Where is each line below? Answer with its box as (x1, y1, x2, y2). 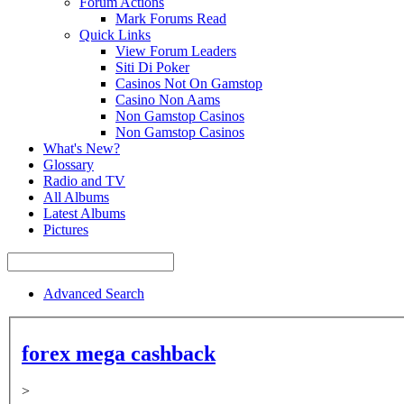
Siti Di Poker (115, 60, 189, 75)
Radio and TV (43, 173, 125, 188)
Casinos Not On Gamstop (115, 76, 262, 91)
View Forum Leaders (115, 43, 236, 59)
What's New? (43, 141, 120, 156)
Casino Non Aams (115, 92, 220, 107)
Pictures (43, 222, 88, 237)
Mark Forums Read (115, 11, 226, 26)
